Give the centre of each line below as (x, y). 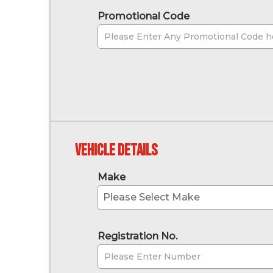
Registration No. (137, 236)
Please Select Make (151, 197)
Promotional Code (144, 16)
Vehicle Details (116, 151)
